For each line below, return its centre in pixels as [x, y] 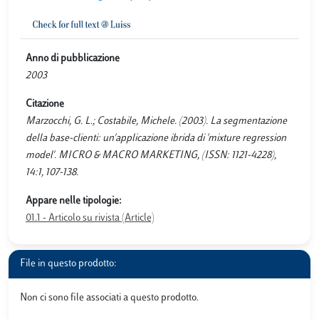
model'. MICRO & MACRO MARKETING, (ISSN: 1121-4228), [151, 156]
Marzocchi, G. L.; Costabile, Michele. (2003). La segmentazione [156, 121]
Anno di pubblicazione [73, 59]
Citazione [45, 104]
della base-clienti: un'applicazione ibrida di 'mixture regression [156, 138]
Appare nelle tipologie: [74, 201]
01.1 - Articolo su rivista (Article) [90, 218]
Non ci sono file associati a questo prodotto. [109, 298]
